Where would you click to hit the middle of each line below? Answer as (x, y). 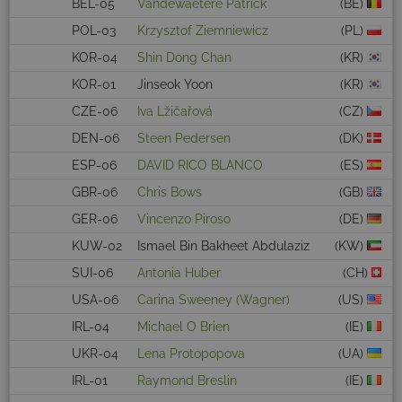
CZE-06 (95, 112)
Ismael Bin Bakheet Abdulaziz (223, 246)
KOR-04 (95, 58)
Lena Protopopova (191, 354)
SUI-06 (92, 273)
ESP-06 (94, 166)
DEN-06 (96, 139)
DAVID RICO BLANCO (200, 166)
